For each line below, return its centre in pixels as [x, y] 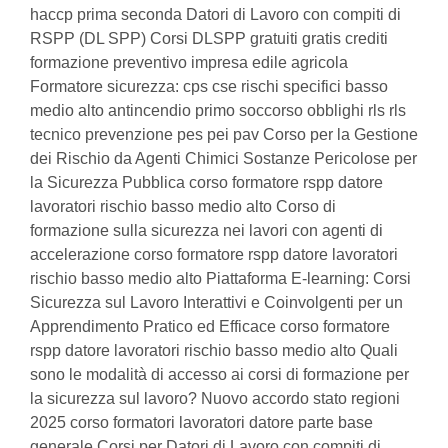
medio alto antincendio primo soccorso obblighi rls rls [218, 110]
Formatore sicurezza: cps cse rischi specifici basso [209, 86]
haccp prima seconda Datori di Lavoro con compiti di [215, 14]
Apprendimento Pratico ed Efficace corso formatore [210, 326]
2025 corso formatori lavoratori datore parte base [201, 422]
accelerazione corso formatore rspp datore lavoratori [214, 254]
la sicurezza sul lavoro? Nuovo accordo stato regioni [215, 398]
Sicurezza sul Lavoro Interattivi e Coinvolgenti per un [216, 302]
